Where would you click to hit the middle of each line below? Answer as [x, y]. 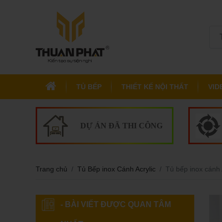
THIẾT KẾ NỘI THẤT [155, 87]
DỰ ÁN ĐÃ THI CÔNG [121, 125]
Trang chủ [52, 169]
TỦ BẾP [89, 87]
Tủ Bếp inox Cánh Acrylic [116, 169]
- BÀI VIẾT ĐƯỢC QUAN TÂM [116, 204]
